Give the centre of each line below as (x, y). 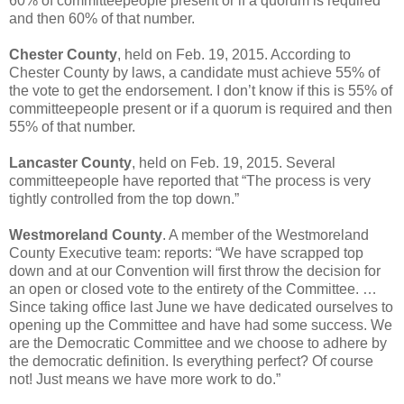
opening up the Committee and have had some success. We (201, 325)
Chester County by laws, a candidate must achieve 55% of (194, 72)
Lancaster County (70, 162)
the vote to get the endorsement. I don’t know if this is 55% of (201, 90)
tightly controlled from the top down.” (124, 198)
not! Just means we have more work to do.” (145, 379)
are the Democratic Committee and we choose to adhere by (198, 343)
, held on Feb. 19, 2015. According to (234, 54)
